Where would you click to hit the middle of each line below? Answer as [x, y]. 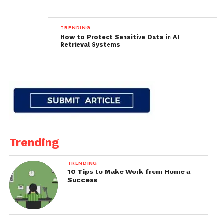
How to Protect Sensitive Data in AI [120, 37]
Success [82, 180]
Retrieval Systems [90, 45]
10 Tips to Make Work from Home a [129, 172]
